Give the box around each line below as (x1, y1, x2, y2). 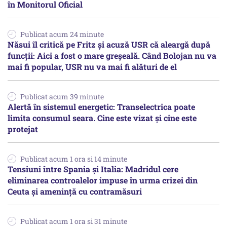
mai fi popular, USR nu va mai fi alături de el (8, 61, 177, 72)
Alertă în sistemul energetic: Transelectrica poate (8, 101, 195, 112)
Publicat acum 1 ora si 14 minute (20, 154, 127, 164)
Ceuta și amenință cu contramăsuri (8, 186, 142, 197)
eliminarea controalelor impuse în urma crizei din (8, 175, 198, 186)
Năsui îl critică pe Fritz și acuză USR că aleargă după (8, 39, 210, 50)
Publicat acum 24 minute (20, 29, 104, 40)
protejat (8, 124, 38, 135)
